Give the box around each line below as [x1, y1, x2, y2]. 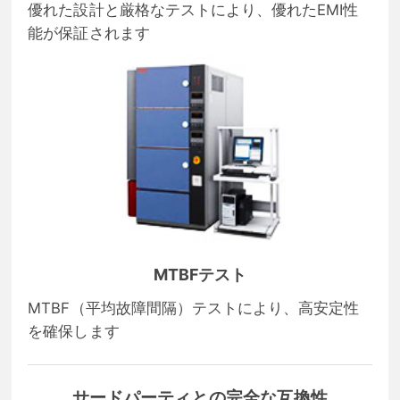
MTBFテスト [153, 264, 247, 284]
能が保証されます [28, 24, 150, 43]
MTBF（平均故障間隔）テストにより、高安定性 [28, 298, 360, 317]
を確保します [28, 321, 120, 340]
